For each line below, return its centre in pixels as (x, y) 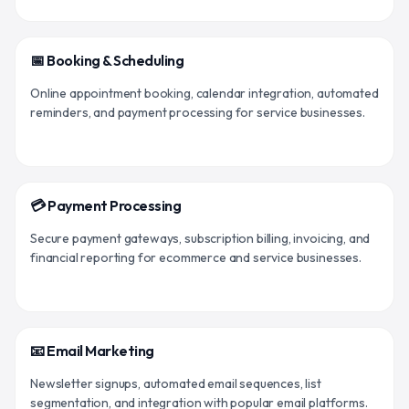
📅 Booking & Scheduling (107, 60)
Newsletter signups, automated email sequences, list (176, 383)
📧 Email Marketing (92, 350)
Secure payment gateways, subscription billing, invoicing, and (200, 238)
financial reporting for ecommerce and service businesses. (196, 257)
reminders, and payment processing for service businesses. (198, 112)
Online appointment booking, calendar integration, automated (204, 93)
